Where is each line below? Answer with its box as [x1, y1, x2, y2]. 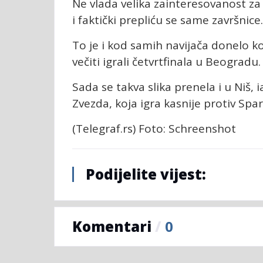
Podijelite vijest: [86, 164, 206, 184]
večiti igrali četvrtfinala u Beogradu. [72, 53, 261, 69]
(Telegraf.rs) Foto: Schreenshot [72, 120, 236, 136]
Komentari [72, 216, 155, 236]
